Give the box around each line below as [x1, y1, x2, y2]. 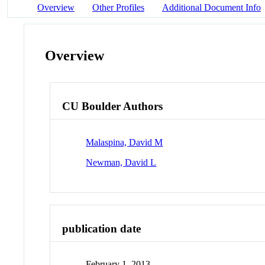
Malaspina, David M [86, 137, 163, 147]
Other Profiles [92, 2, 144, 12]
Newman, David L [86, 157, 157, 167]
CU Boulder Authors [62, 100, 163, 113]
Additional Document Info [162, 2, 261, 12]
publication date [62, 222, 141, 235]
